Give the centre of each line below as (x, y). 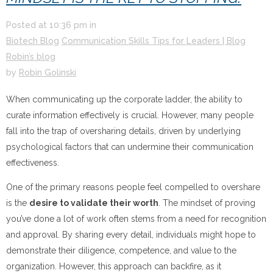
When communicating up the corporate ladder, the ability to (124, 99)
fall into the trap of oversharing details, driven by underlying (123, 131)
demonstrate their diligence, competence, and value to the (121, 250)
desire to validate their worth (94, 203)
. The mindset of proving (207, 203)
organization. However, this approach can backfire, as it (114, 266)
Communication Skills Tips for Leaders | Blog (154, 41)
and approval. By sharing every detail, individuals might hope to (131, 234)
